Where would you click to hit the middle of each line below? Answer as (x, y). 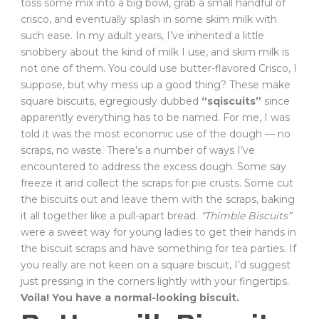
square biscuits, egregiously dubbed (111, 101)
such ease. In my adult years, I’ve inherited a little (142, 36)
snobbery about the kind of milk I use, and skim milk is (155, 52)
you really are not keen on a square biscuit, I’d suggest (156, 265)
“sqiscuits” (231, 101)
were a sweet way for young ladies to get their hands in (158, 232)
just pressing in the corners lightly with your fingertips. (155, 281)
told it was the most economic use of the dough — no (156, 134)
